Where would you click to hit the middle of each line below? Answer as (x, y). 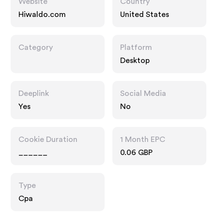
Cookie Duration (48, 139)
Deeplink (34, 93)
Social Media (143, 93)
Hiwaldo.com (42, 15)
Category (36, 47)
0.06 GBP (136, 153)
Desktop (135, 61)
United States (145, 15)
